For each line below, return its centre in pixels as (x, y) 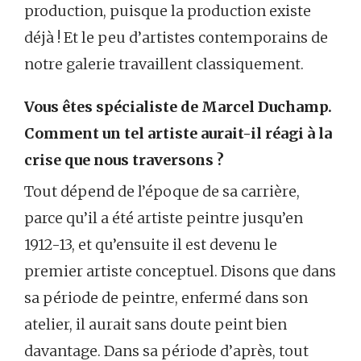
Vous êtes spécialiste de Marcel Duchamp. (178, 107)
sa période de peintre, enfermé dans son (166, 298)
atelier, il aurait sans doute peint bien (156, 325)
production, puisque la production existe (168, 11)
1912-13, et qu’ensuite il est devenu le (151, 245)
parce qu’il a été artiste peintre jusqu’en (164, 218)
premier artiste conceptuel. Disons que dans (180, 272)
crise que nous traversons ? (124, 160)
